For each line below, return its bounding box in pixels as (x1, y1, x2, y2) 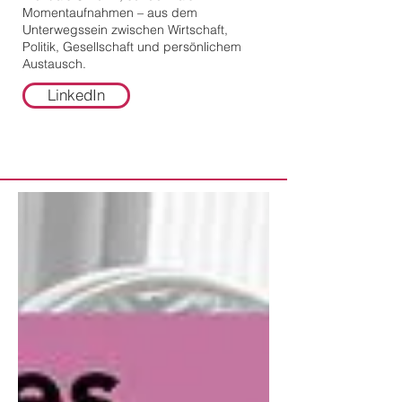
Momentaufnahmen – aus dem (22, 4, 197, 21)
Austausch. (22, 56, 86, 72)
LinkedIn (48, 86, 105, 104)
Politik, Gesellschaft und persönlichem (22, 39, 241, 55)
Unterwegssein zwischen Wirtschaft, (22, 22, 228, 38)
